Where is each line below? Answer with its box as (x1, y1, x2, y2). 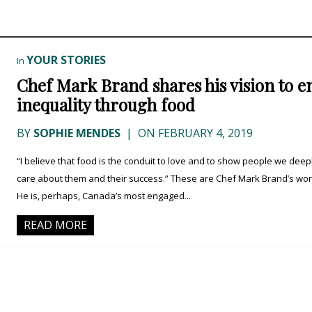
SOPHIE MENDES (33, 125, 120, 141)
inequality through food (17, 93, 195, 116)
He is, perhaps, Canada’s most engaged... (17, 189, 191, 203)
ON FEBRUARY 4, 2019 (135, 125, 253, 141)
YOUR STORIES (26, 52, 106, 68)
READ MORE (24, 217, 87, 233)
